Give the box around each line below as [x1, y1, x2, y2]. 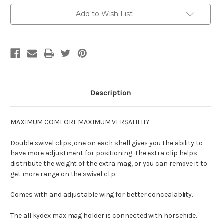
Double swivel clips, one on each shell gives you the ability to [10, 139, 203, 147]
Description [90, 88, 131, 98]
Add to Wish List [75, 9, 133, 19]
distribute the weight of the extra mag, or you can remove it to [10, 159, 207, 168]
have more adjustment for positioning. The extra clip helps [10, 149, 197, 158]
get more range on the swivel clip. [10, 170, 116, 179]
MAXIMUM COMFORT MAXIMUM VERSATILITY [10, 118, 149, 127]
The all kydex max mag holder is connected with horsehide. [10, 211, 198, 220]
